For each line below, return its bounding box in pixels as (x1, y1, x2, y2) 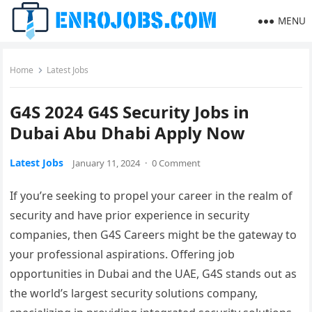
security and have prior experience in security (10, 208, 250, 223)
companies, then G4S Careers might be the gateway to (10, 227, 297, 242)
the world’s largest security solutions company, (10, 286, 258, 301)
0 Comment (152, 157, 201, 169)
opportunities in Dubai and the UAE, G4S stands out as (10, 266, 297, 281)
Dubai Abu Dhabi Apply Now (10, 121, 246, 144)
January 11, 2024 (72, 157, 141, 169)
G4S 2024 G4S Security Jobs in (10, 100, 250, 123)
